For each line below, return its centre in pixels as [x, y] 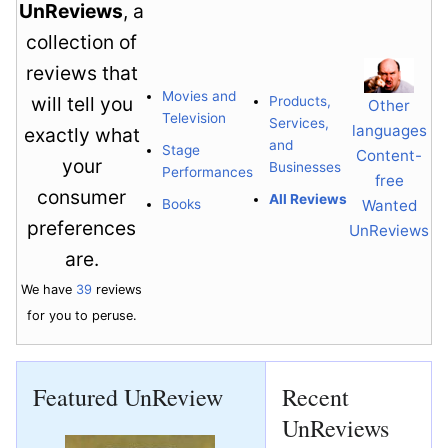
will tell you [81, 104]
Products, [299, 100]
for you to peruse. [81, 316]
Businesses [304, 166]
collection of [81, 42]
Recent [315, 397]
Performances [207, 171]
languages [389, 130]
